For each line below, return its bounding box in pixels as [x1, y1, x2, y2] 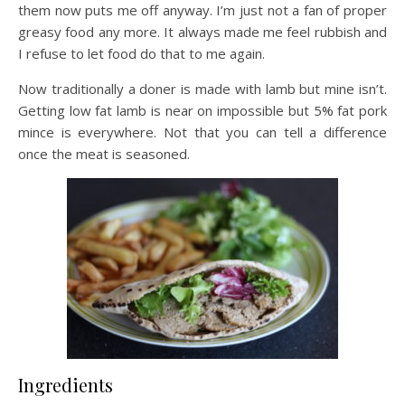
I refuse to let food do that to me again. [18, 44, 265, 63]
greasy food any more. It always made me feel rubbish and [18, 23, 387, 42]
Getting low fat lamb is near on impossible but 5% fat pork [18, 101, 387, 120]
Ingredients [18, 372, 113, 398]
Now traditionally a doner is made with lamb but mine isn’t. [18, 80, 387, 99]
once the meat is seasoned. [18, 145, 190, 164]
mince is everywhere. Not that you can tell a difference [18, 123, 387, 142]
